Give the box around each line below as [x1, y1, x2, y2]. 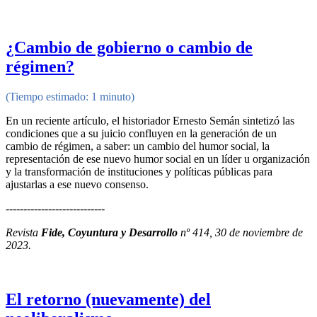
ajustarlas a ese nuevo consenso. [6, 178, 149, 191]
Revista [6, 226, 41, 239]
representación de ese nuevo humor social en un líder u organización [6, 153, 310, 166]
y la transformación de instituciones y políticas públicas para [6, 166, 272, 178]
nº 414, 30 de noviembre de [178, 226, 303, 239]
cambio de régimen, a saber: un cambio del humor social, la [6, 140, 270, 153]
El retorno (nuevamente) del [6, 289, 211, 309]
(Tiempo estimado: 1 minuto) [6, 91, 134, 103]
